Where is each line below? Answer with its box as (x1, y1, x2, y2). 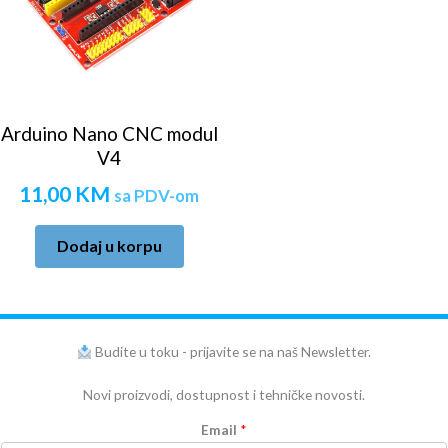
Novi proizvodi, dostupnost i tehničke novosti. (83, 385, 365, 403)
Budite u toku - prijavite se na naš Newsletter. (92, 343, 372, 361)
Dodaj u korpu (56, 236, 162, 256)
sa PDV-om (114, 184, 199, 206)
